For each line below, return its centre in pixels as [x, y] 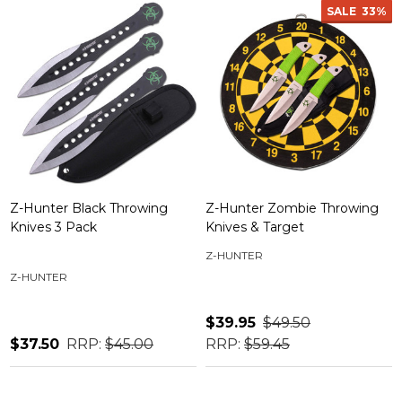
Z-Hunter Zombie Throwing [292, 209]
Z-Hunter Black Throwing [89, 209]
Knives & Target [255, 227]
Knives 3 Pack [53, 227]
